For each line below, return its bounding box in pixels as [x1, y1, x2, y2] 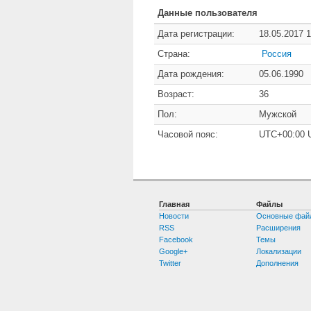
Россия [262, 48, 292, 59]
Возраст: [158, 88, 194, 99]
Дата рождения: [158, 68, 224, 79]
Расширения [256, 223, 301, 232]
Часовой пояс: [158, 128, 218, 140]
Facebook [159, 235, 194, 244]
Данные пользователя [158, 7, 258, 18]
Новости [159, 211, 190, 220]
